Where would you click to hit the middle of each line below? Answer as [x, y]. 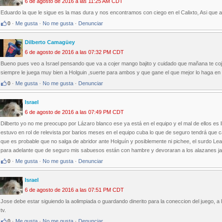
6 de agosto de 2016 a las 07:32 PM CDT [74, 52]
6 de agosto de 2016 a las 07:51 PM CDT [74, 190]
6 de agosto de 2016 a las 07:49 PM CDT [74, 112]
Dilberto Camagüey [50, 42]
